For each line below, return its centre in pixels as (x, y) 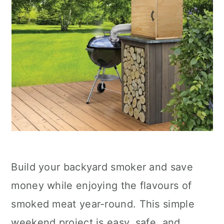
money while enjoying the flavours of (101, 185)
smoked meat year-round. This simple (103, 204)
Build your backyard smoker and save (102, 167)
